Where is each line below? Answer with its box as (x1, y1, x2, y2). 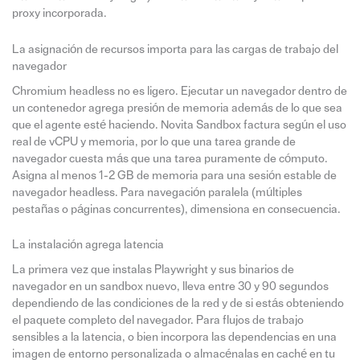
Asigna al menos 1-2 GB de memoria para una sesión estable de (11, 169, 337, 182)
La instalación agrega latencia (11, 239, 164, 252)
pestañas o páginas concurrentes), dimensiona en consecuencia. (11, 202, 341, 215)
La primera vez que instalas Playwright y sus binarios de (11, 264, 294, 276)
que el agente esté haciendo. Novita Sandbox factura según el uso (11, 118, 346, 131)
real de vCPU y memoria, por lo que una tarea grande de (11, 135, 296, 148)
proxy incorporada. (11, 7, 107, 20)
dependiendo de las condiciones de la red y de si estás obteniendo (11, 297, 344, 310)
